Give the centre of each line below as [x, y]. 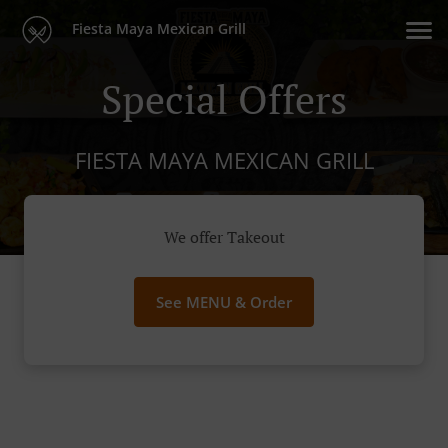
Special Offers [224, 98]
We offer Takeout [224, 237]
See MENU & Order [224, 302]
